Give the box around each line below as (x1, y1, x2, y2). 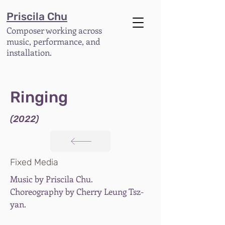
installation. (7, 47, 52, 58)
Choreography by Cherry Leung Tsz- (10, 186, 144, 197)
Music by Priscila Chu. (10, 173, 93, 184)
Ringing (10, 88, 68, 106)
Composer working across (7, 25, 102, 36)
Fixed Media (10, 157, 58, 168)
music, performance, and (7, 36, 100, 47)
